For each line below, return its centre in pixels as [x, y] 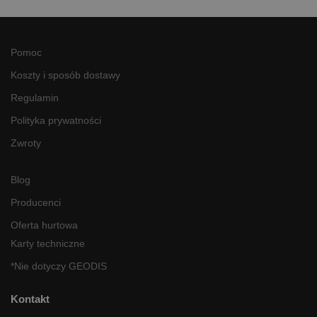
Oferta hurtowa [44, 225]
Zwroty [26, 143]
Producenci [36, 202]
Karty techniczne [48, 243]
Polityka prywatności [56, 120]
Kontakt [30, 299]
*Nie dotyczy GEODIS [59, 266]
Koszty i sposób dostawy [65, 75]
